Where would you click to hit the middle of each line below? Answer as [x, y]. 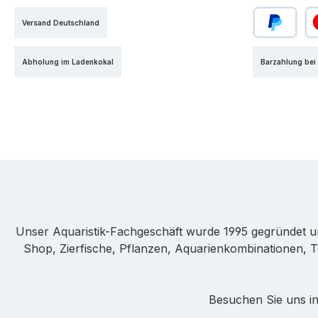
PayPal [271, 46]
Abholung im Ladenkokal [68, 61]
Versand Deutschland [61, 22]
